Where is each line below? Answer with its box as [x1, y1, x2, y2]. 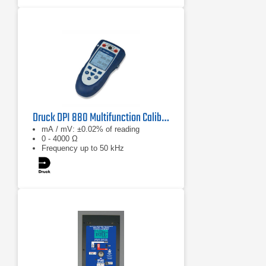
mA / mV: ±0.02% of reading [42, 125, 140, 134]
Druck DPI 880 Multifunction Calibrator [161, 109, 169, 127]
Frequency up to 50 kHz [42, 144, 124, 153]
